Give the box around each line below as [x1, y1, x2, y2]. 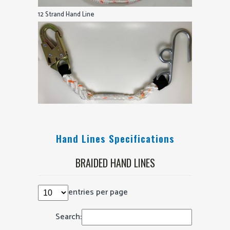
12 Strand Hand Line [38, 9, 94, 20]
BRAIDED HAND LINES [75, 155, 155, 170]
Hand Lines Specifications [55, 130, 175, 145]
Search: [55, 209, 82, 224]
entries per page [68, 185, 128, 200]
